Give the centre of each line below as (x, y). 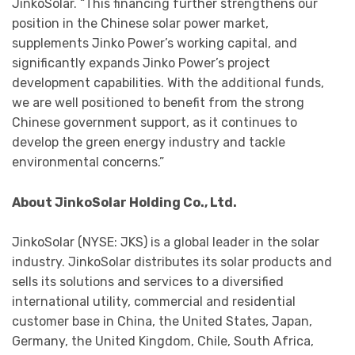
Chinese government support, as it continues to (155, 122)
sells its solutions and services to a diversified (148, 282)
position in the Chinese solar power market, (140, 23)
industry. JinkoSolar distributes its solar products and (172, 262)
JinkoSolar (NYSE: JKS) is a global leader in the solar (166, 242)
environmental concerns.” (88, 162)
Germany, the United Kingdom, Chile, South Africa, (163, 342)
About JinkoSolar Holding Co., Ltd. (124, 202)
